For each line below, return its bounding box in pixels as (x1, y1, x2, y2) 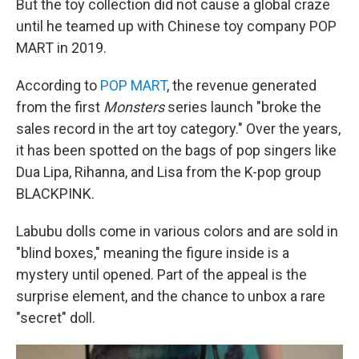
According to (16, 77, 100, 95)
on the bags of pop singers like (142, 142, 337, 159)
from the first (16, 99, 103, 116)
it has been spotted (16, 142, 139, 159)
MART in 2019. (16, 39, 107, 57)
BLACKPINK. (16, 185, 95, 203)
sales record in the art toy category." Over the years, (16, 120, 341, 138)
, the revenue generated (167, 77, 317, 95)
